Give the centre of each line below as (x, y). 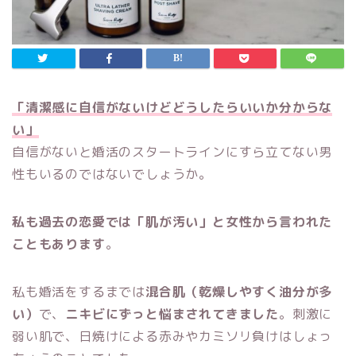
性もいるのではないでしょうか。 (112, 174)
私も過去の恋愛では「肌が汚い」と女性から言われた (172, 222)
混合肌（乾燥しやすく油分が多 (239, 292)
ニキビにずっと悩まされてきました (172, 314)
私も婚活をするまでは (79, 292)
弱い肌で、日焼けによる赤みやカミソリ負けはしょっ (172, 337)
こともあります (59, 244)
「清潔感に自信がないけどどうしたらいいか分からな (172, 108)
